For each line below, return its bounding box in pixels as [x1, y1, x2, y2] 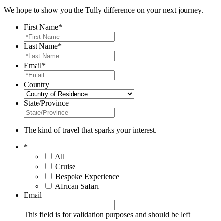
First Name [24, 22, 58, 31]
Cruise [55, 162, 75, 171]
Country [24, 80, 49, 89]
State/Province [24, 98, 69, 107]
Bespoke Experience [55, 172, 119, 181]
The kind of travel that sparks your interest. [24, 125, 157, 134]
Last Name [24, 41, 58, 50]
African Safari [55, 182, 99, 190]
